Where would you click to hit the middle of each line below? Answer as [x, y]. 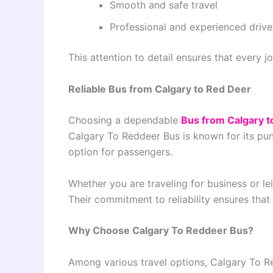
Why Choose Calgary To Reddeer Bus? [161, 231]
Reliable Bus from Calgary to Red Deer [160, 89]
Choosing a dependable [125, 120]
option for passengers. [120, 152]
